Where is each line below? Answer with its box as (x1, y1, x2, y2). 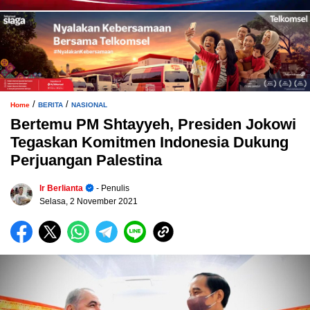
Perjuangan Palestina (10, 151, 162, 169)
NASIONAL (71, 100, 107, 109)
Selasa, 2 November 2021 (39, 196, 138, 206)
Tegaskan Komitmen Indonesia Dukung (10, 133, 289, 151)
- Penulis (94, 183, 129, 193)
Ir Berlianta (39, 183, 83, 193)
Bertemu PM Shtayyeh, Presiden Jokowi (10, 115, 296, 133)
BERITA (38, 100, 63, 109)
